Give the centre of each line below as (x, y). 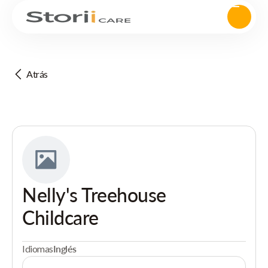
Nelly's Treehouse (94, 195)
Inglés (65, 249)
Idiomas (38, 249)
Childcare (60, 217)
